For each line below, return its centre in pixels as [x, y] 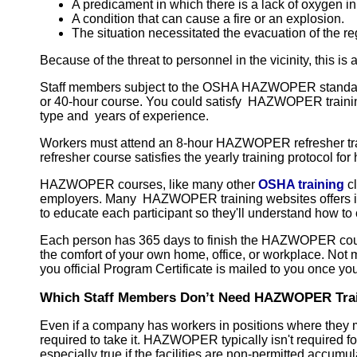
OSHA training [301, 184]
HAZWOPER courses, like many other [149, 184]
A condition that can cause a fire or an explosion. [208, 18]
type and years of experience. [124, 116]
